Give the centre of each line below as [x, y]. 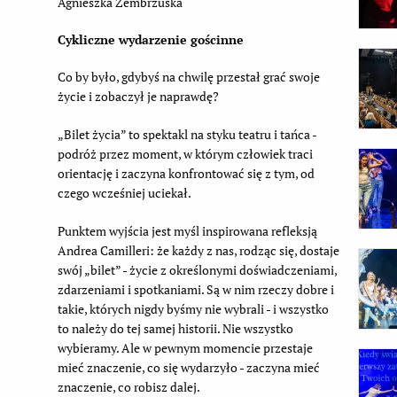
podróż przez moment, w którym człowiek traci [185, 153]
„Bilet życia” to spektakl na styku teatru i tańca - [187, 134]
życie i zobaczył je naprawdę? [138, 96]
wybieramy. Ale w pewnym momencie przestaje [185, 347]
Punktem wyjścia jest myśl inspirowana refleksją [187, 230]
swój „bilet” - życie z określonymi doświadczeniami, [197, 269]
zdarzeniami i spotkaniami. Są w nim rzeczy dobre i [195, 289]
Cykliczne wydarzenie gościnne [150, 39]
